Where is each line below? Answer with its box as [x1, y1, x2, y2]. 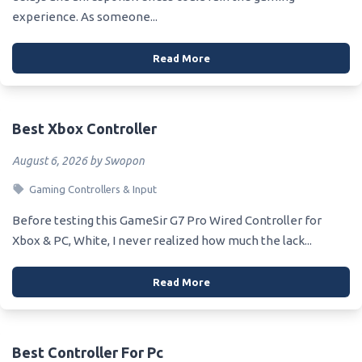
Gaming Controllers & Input [29, 183, 157, 195]
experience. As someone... [12, 9, 158, 23]
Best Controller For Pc [12, 343, 163, 360]
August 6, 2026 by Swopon [12, 154, 145, 167]
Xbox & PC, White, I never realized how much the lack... [12, 233, 312, 247]
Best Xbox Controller [12, 120, 157, 137]
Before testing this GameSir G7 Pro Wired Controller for [12, 213, 322, 227]
